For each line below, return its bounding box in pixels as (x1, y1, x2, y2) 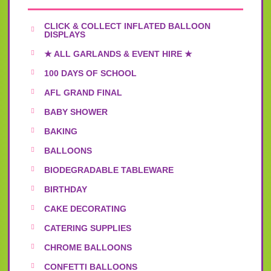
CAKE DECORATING (44, 203, 127, 214)
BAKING (44, 126, 78, 136)
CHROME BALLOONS (44, 242, 132, 252)
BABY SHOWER (44, 106, 108, 117)
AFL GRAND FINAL (44, 87, 123, 97)
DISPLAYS (44, 29, 86, 39)
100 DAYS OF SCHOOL (44, 68, 137, 78)
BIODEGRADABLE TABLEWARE (44, 165, 174, 175)
